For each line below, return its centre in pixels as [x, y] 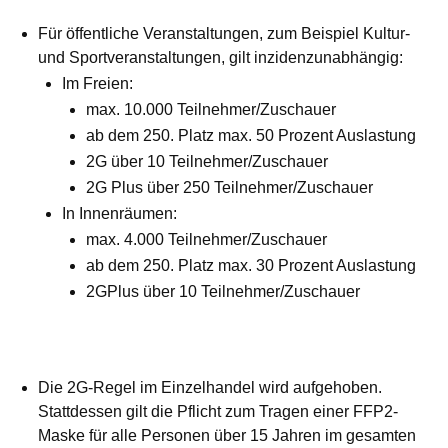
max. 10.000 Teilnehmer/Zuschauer [211, 110]
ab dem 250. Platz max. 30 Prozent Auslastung [251, 266]
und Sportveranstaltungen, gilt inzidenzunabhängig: [220, 58]
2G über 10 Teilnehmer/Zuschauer [207, 162]
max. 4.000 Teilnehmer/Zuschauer [206, 240]
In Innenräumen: [119, 214]
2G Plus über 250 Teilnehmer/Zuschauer [229, 188]
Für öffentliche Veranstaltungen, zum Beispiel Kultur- [224, 34]
